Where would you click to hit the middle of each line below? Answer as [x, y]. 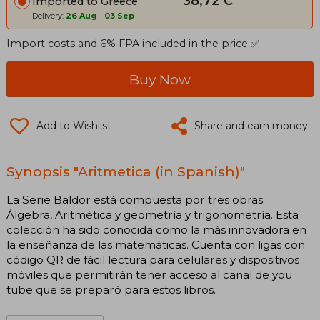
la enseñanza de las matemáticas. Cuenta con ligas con [156, 245]
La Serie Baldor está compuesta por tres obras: [136, 200]
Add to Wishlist [74, 126]
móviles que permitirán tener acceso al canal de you [149, 275]
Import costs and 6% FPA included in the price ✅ [133, 44]
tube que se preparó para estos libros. [111, 290]
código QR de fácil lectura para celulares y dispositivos [153, 260]
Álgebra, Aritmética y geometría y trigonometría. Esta [152, 215]
